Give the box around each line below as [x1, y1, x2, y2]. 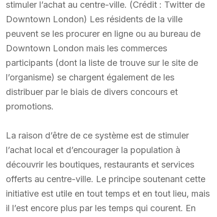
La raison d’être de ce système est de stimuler [6, 130, 189, 140]
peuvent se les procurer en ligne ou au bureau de [6, 28, 201, 39]
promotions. [6, 101, 54, 111]
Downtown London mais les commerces [6, 43, 167, 53]
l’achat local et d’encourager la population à [6, 144, 180, 155]
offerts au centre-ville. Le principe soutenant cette [6, 173, 205, 184]
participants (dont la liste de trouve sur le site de [6, 57, 198, 68]
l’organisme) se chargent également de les [6, 72, 174, 82]
